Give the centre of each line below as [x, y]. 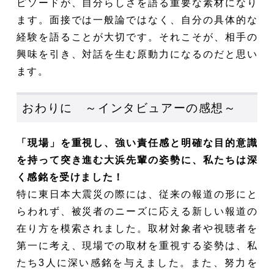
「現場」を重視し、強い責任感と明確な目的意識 [137, 143]
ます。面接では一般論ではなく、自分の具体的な [137, 20]
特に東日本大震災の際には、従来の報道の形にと [137, 194]
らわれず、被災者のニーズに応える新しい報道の [137, 211]
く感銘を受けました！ [70, 177]
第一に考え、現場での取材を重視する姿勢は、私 [137, 245]
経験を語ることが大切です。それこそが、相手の [137, 37]
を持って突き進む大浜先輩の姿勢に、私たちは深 [137, 160]
